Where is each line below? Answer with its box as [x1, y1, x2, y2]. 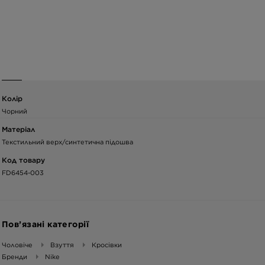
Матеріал [2, 124, 35, 134]
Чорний [2, 106, 27, 115]
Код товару [2, 155, 45, 164]
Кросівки [92, 240, 122, 249]
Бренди [2, 252, 27, 261]
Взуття [50, 240, 74, 249]
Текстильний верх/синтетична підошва [2, 137, 133, 146]
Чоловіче [2, 240, 33, 249]
